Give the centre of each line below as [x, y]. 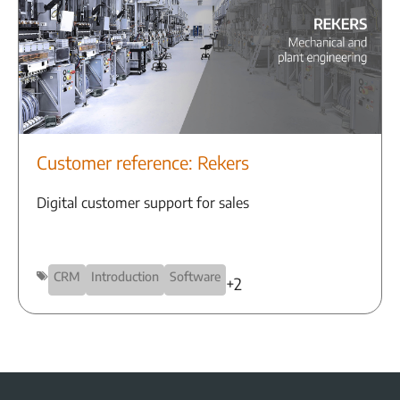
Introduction [125, 276]
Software [195, 276]
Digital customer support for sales [143, 202]
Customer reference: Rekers [143, 162]
